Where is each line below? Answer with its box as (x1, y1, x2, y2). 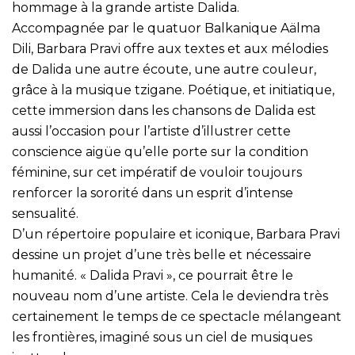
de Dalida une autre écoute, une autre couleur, (12, 61, 316, 77)
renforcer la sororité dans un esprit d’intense (12, 185, 293, 200)
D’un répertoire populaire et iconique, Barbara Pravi (12, 226, 340, 242)
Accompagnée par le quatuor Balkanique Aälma (12, 20, 320, 36)
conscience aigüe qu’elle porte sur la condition (12, 143, 308, 159)
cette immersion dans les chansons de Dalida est (12, 102, 316, 118)
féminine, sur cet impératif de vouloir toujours (12, 164, 302, 180)
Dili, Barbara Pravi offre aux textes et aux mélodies (12, 40, 328, 56)
